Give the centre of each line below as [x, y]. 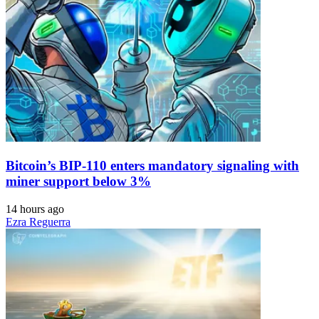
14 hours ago [35, 209]
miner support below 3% [78, 182]
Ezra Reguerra [38, 221]
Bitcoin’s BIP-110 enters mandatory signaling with [152, 166]
